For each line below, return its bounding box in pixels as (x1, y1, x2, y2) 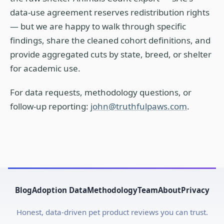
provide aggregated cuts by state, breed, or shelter (10, 48, 211, 60)
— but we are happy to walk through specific (10, 20, 186, 32)
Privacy (180, 185, 209, 195)
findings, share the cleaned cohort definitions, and (10, 34, 210, 46)
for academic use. (10, 62, 80, 74)
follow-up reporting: (10, 100, 90, 112)
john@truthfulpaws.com (90, 100, 187, 112)
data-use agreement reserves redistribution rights (10, 6, 209, 18)
